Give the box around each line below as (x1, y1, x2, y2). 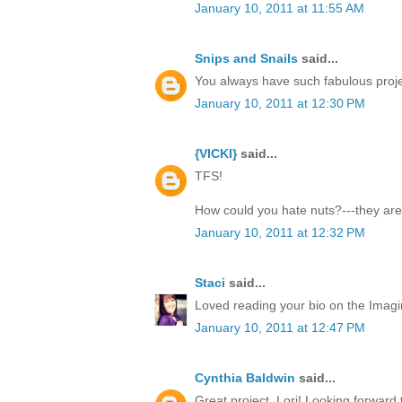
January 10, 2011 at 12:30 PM (195, 96, 365, 111)
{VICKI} (195, 146, 237, 162)
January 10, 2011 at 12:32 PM (195, 225, 365, 240)
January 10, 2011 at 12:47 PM (195, 320, 365, 336)
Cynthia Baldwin (195, 371, 295, 386)
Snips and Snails (195, 51, 298, 66)
